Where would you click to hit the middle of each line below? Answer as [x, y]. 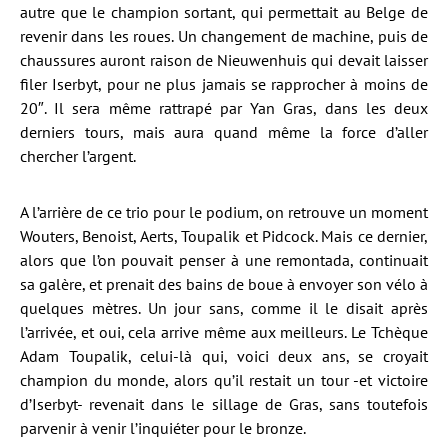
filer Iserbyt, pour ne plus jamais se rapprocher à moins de [224, 83]
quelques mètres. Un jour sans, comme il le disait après [224, 307]
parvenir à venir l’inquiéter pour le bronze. [163, 427]
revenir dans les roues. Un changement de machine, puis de [224, 35]
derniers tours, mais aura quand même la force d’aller [224, 131]
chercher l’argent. [78, 155]
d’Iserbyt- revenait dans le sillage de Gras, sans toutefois [224, 403]
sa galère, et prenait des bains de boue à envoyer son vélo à [224, 283]
